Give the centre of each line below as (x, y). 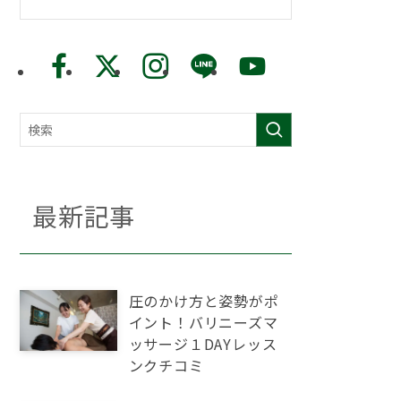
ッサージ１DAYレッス (203, 344)
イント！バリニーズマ (203, 322)
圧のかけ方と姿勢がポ (204, 301)
